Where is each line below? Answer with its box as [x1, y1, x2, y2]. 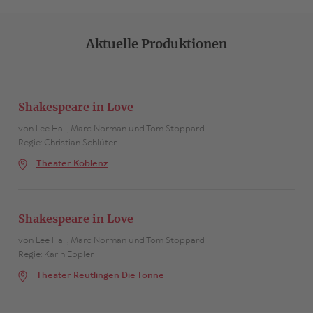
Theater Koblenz [36, 158, 108, 170]
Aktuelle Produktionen [85, 36, 227, 52]
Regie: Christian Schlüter [17, 137, 117, 149]
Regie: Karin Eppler [17, 249, 94, 261]
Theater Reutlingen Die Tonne [36, 270, 164, 282]
